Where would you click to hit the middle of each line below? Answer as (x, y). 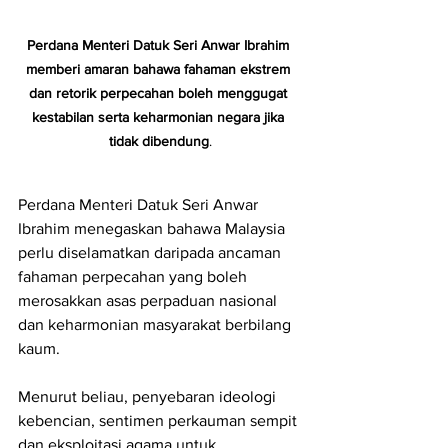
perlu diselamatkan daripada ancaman (151, 253)
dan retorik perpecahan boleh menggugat (160, 93)
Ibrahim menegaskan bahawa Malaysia (153, 229)
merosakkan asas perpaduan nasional (149, 301)
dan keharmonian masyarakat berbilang (156, 325)
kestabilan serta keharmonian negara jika (160, 117)
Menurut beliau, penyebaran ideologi (149, 397)
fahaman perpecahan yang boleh (134, 277)
